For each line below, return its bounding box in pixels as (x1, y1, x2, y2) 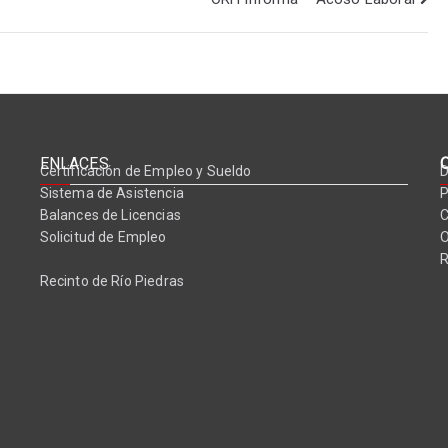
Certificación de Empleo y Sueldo (39, 163, 252, 179)
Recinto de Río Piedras (39, 273, 184, 289)
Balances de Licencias (39, 207, 181, 223)
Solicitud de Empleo (39, 229, 167, 245)
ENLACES (39, 154, 109, 173)
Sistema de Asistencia (39, 185, 184, 201)
